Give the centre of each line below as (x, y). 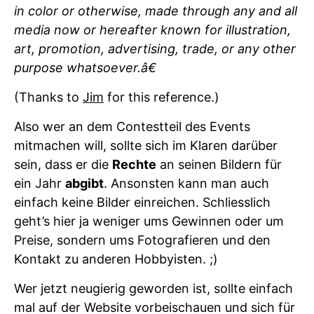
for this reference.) (162, 97)
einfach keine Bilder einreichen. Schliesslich (142, 203)
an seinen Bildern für (219, 165)
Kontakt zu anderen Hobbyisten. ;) (116, 259)
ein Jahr (40, 184)
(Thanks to (48, 97)
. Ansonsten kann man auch (186, 184)
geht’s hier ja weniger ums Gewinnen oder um (149, 221)
